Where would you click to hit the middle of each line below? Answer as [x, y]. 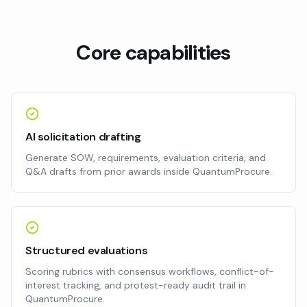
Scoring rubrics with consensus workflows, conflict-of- [150, 271]
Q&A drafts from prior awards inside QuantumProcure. [149, 171]
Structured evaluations [87, 250]
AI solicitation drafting [83, 137]
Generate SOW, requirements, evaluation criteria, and [146, 158]
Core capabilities [153, 52]
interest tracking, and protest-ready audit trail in [136, 285]
